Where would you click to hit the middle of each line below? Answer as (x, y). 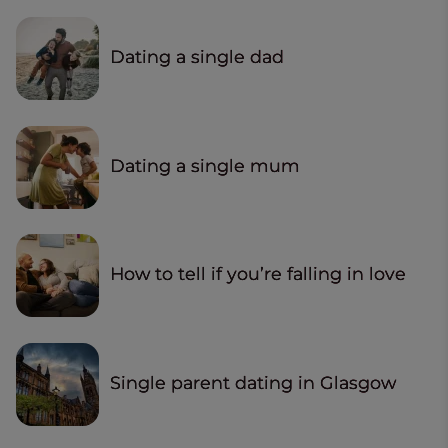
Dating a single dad (197, 56)
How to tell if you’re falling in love (258, 274)
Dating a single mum (205, 165)
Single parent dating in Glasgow (253, 382)
